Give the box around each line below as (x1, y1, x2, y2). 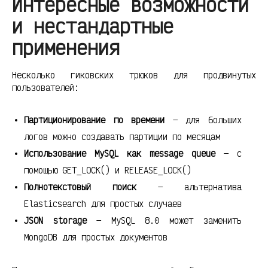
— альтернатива (136, 181, 242, 193)
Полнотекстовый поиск (24, 181, 136, 193)
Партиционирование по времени (24, 114, 165, 126)
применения (12, 35, 120, 60)
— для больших (165, 114, 242, 126)
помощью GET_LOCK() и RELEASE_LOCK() (24, 165, 191, 176)
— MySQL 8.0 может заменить (86, 215, 242, 227)
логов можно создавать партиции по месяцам (24, 131, 220, 143)
